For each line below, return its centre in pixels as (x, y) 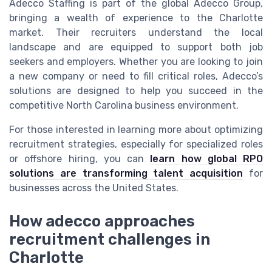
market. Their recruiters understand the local (136, 33)
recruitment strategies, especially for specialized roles (136, 144)
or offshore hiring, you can (80, 159)
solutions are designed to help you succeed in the (136, 91)
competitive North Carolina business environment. (124, 106)
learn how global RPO (206, 159)
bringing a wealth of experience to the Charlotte (136, 18)
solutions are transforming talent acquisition (126, 174)
